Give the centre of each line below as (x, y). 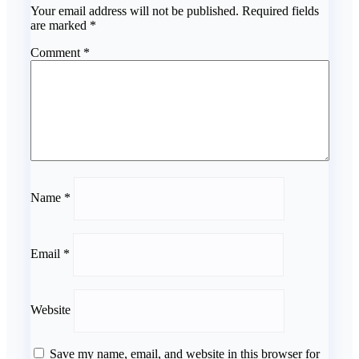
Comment (57, 53)
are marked (60, 26)
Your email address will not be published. (135, 11)
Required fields (280, 11)
